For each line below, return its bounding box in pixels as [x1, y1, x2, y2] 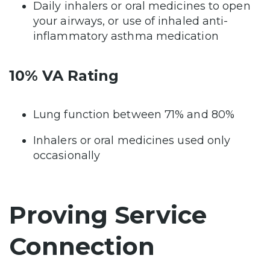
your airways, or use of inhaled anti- [33, 14, 228, 28]
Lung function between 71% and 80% [33, 108, 238, 122]
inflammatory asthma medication [33, 30, 222, 43]
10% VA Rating [9, 67, 119, 85]
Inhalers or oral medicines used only [33, 134, 231, 148]
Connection [9, 231, 155, 262]
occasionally [33, 149, 104, 163]
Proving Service [9, 200, 207, 230]
